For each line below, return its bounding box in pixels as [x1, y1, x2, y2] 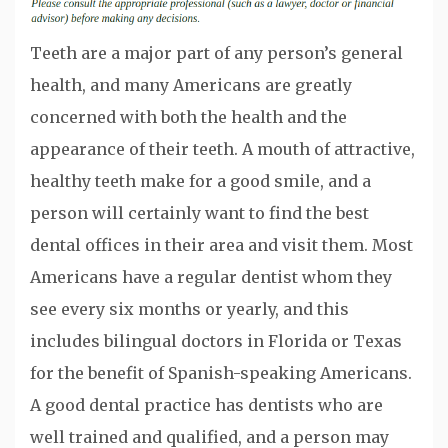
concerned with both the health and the [30, 106, 347, 127]
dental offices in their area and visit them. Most [30, 234, 413, 255]
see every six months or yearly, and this [30, 298, 349, 319]
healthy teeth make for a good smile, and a [30, 170, 371, 191]
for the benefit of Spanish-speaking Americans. [30, 362, 412, 383]
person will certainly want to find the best [30, 202, 369, 223]
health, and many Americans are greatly [30, 74, 352, 95]
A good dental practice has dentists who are [30, 394, 383, 415]
